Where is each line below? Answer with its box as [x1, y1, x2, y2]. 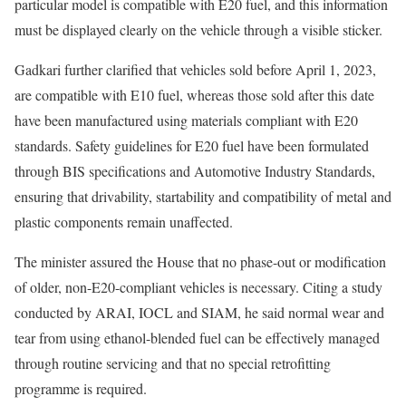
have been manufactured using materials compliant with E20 [14, 111, 358, 130]
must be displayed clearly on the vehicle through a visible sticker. [14, 20, 382, 40]
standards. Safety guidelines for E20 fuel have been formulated [14, 136, 369, 156]
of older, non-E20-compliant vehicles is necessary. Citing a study [14, 277, 382, 297]
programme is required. [14, 379, 147, 399]
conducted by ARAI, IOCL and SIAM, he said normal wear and [14, 303, 384, 323]
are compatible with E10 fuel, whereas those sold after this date [14, 85, 374, 105]
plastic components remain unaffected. [14, 212, 233, 232]
